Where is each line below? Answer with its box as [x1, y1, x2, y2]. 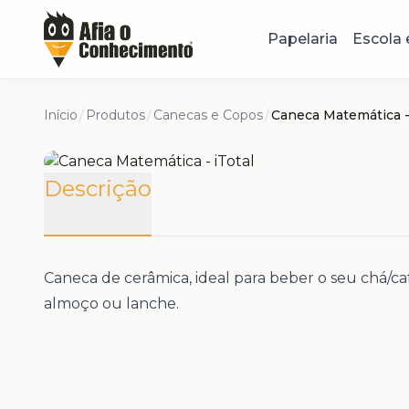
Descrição [44, 174, 152, 202]
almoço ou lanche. [44, 294, 179, 312]
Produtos [86, 106, 145, 123]
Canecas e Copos [153, 106, 263, 123]
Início [44, 106, 78, 123]
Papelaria [267, 29, 338, 47]
